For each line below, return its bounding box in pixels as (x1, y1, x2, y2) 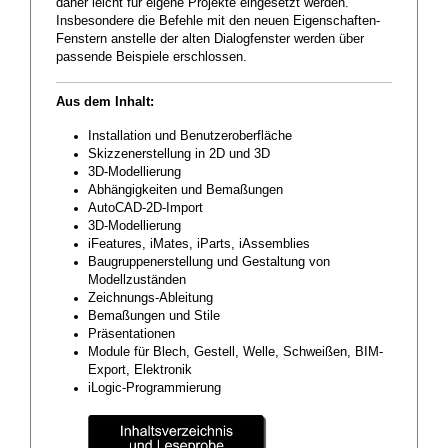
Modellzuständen (88, 273, 186, 288)
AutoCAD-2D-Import (88, 201, 203, 216)
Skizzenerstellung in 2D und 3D (88, 147, 270, 162)
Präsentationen (88, 327, 175, 342)
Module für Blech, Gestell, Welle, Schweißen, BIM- (88, 345, 383, 360)
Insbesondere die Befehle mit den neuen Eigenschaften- (56, 14, 380, 29)
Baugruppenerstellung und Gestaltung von (88, 255, 330, 270)
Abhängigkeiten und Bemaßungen (88, 183, 283, 198)
